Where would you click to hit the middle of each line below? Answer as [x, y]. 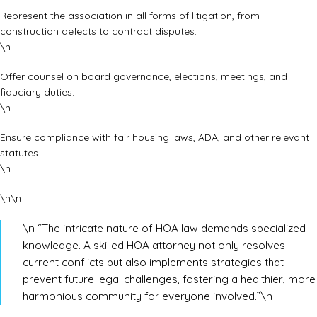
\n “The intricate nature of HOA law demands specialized [164, 229]
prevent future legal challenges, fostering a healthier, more [169, 279]
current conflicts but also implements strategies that [153, 263]
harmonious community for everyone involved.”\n [148, 296]
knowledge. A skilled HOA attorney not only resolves [154, 246]
